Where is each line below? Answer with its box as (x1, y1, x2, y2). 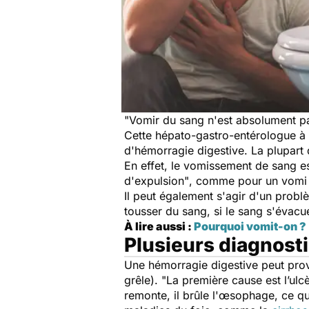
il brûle (170, 288, 209, 302)
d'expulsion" (124, 174, 189, 188)
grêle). (124, 273, 161, 287)
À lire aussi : (124, 219, 194, 233)
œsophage (219, 288, 275, 302)
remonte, (124, 288, 170, 302)
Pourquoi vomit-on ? (194, 219, 306, 233)
